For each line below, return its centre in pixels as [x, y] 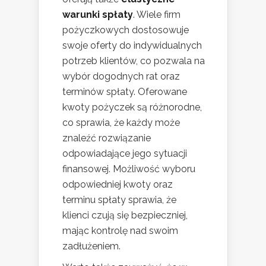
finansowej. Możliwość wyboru [129, 169]
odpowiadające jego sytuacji [125, 154]
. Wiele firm [157, 15]
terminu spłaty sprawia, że [119, 200]
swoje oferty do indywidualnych [132, 46]
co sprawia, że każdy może [121, 123]
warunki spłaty [98, 15]
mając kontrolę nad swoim [120, 231]
